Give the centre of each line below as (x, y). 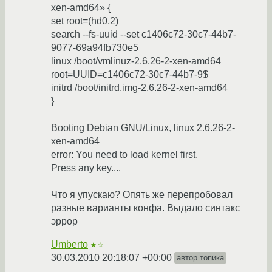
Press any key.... (86, 168)
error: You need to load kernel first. (124, 155)
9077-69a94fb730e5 (95, 48)
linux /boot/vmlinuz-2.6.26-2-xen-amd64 (136, 61)
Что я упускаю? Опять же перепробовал (142, 195)
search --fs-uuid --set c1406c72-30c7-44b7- (144, 35)
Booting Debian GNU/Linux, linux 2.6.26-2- (143, 128)
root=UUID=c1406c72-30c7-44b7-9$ (130, 75)
